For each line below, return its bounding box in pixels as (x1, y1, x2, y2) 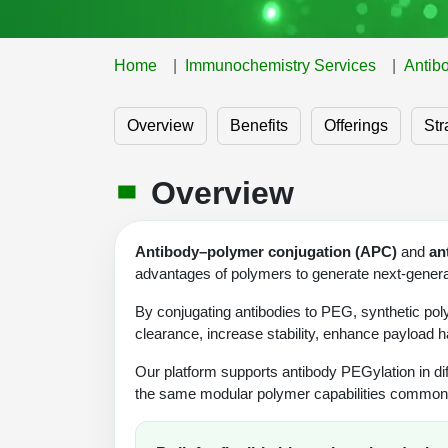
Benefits (230, 116, 288, 134)
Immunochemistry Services (185, 56, 376, 74)
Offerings (324, 116, 388, 134)
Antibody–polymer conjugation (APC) (135, 242, 397, 260)
